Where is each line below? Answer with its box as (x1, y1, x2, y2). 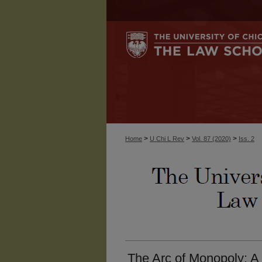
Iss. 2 (239, 135, 254, 142)
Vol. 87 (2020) (192, 135, 231, 142)
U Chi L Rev (150, 135, 184, 142)
